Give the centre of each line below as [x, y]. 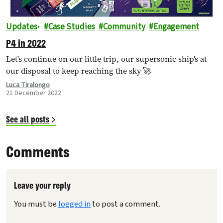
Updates [22, 27]
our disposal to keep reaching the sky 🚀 [78, 71]
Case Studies [72, 27]
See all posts [28, 119]
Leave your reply [42, 185]
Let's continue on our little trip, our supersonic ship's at [106, 59]
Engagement [176, 27]
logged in [74, 204]
